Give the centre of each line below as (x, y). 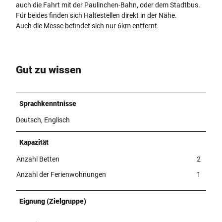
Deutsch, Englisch (43, 120)
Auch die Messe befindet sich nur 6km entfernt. (87, 26)
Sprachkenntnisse (48, 103)
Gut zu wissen (49, 70)
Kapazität (34, 142)
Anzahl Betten (38, 159)
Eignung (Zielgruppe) (53, 201)
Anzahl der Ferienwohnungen (61, 174)
